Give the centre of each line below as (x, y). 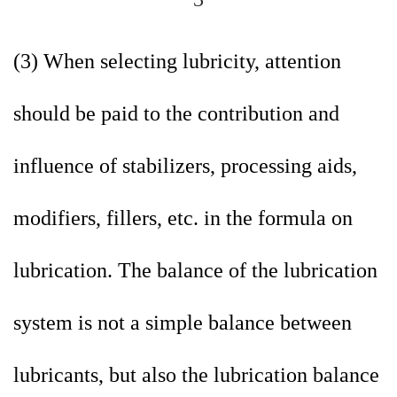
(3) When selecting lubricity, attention (177, 62)
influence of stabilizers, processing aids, (185, 166)
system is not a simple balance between (183, 323)
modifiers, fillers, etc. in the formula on (183, 218)
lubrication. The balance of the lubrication (195, 271)
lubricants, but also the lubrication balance (196, 375)
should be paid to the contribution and (176, 114)
